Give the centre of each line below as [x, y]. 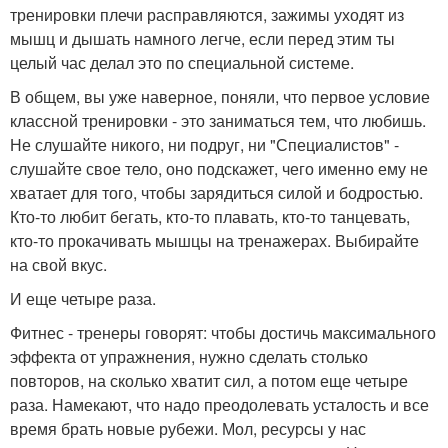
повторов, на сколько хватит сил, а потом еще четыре [209, 381]
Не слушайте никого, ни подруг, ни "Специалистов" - [204, 145]
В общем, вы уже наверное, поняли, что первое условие [220, 97]
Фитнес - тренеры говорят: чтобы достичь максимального [223, 333]
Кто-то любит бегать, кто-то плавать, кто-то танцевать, [210, 217]
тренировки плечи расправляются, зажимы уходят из [207, 15]
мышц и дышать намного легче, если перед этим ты [202, 39]
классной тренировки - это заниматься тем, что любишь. [218, 121]
